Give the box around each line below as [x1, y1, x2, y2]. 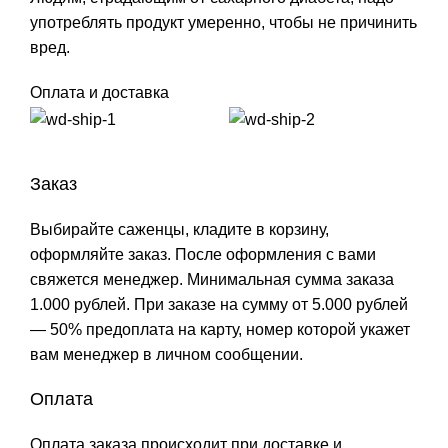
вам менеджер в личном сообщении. [30, 345, 303, 363]
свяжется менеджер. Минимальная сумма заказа [30, 270, 394, 288]
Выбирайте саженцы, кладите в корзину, [30, 220, 329, 238]
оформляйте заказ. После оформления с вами [30, 245, 376, 263]
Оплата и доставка [30, 84, 169, 102]
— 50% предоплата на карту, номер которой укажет [30, 320, 410, 338]
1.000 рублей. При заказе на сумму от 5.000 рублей [30, 295, 408, 313]
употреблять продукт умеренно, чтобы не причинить [30, 14, 417, 32]
